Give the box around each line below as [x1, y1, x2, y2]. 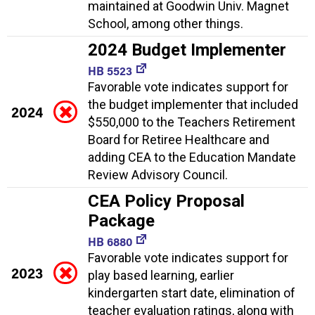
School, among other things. [88, 15, 243, 31]
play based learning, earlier [88, 267, 234, 283]
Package [88, 210, 155, 231]
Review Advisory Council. [88, 167, 228, 182]
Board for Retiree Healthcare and [88, 131, 269, 147]
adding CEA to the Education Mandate [88, 149, 296, 165]
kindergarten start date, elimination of [88, 285, 295, 300]
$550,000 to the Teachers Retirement [88, 114, 295, 129]
